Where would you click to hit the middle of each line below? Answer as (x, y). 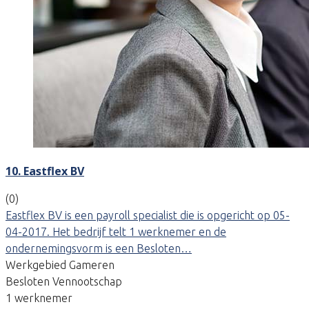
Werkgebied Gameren (60, 265)
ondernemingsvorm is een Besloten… (99, 248)
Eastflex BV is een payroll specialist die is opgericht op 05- (148, 215)
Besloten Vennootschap (64, 281)
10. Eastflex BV (45, 171)
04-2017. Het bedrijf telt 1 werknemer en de (116, 231)
